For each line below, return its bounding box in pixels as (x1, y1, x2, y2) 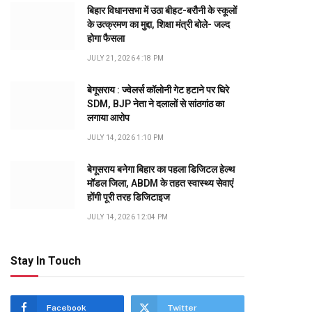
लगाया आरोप (87, 112, 130, 123)
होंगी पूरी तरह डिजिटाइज (87, 192, 170, 203)
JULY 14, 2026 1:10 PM (87, 134, 164, 141)
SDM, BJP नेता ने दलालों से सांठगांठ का (87, 98, 224, 109)
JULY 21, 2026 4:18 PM (87, 54, 164, 62)
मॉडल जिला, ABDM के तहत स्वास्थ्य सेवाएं (87, 178, 233, 189)
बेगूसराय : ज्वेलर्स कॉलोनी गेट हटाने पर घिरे (87, 84, 229, 95)
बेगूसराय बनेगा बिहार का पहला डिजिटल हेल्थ (87, 164, 235, 175)
